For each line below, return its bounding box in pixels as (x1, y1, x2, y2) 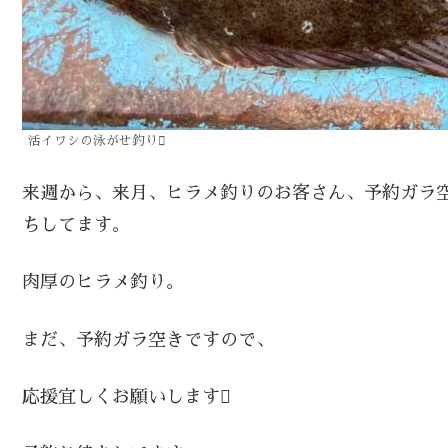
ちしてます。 (22, 216, 130, 235)
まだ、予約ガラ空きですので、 (22, 330, 274, 349)
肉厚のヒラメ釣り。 (22, 273, 184, 292)
